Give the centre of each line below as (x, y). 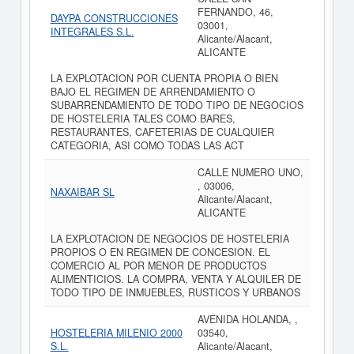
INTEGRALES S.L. (92, 32)
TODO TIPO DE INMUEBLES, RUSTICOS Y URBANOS (175, 292)
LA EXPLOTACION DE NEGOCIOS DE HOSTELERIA (169, 239)
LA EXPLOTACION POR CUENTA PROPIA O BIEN (164, 78)
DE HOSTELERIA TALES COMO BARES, (143, 119)
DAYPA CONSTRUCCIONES (114, 18)
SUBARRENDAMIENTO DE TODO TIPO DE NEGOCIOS (177, 105)
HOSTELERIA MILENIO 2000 (116, 333)
